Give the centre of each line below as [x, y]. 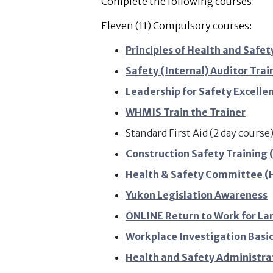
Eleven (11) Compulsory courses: [177, 26]
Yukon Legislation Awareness [197, 195]
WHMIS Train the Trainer [186, 112]
